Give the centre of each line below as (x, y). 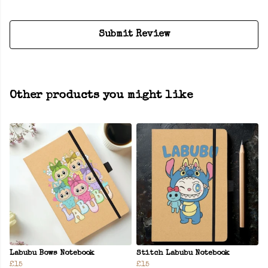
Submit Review (134, 35)
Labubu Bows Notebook (52, 254)
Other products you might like (101, 96)
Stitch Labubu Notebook (183, 254)
